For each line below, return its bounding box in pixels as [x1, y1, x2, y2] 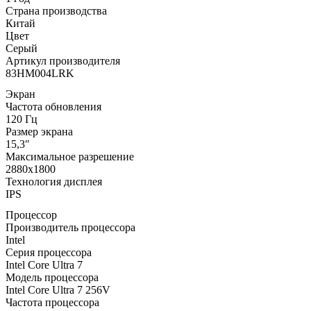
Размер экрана [6, 125, 73, 137]
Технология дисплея [6, 175, 102, 187]
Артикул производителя [6, 54, 120, 67]
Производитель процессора [6, 221, 135, 233]
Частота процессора [6, 296, 99, 308]
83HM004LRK [6, 67, 74, 79]
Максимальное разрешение [6, 150, 134, 162]
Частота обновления [6, 100, 101, 112]
